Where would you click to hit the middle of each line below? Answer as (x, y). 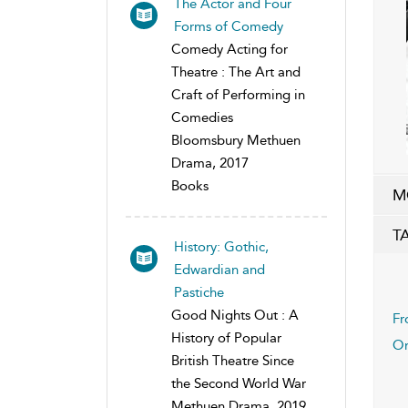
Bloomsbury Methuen (236, 140)
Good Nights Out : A (235, 315)
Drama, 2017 (210, 163)
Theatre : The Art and (236, 71)
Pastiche (199, 292)
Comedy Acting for (229, 49)
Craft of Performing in (238, 94)
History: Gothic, (221, 246)
